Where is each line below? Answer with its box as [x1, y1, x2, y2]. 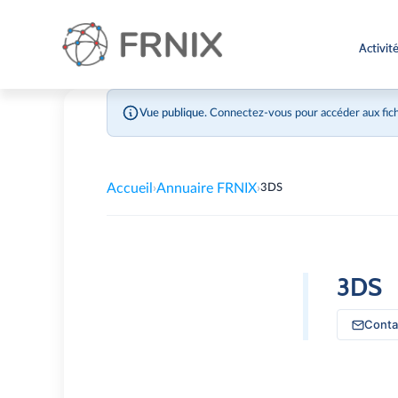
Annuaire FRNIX [156, 181, 257, 195]
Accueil [107, 181, 153, 195]
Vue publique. [139, 107, 207, 119]
